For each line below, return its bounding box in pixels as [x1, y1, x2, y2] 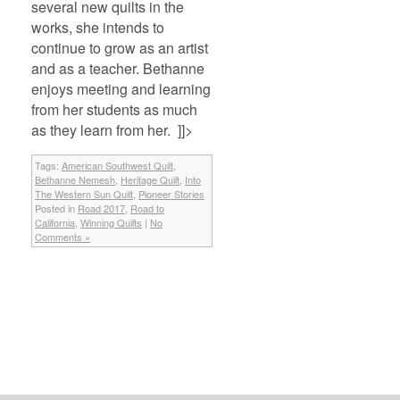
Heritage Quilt [121, 171, 179, 187]
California [35, 214, 75, 229]
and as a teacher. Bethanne [31, 57, 204, 79]
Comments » [35, 229, 90, 244]
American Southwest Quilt [62, 157, 173, 172]
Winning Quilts [80, 214, 142, 229]
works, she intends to [31, 16, 164, 37]
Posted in [35, 200, 78, 215]
